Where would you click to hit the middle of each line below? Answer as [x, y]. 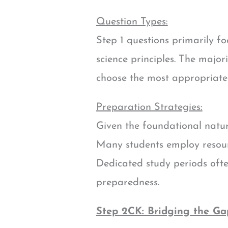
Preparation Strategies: [149, 108]
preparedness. [127, 183]
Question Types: [132, 22]
